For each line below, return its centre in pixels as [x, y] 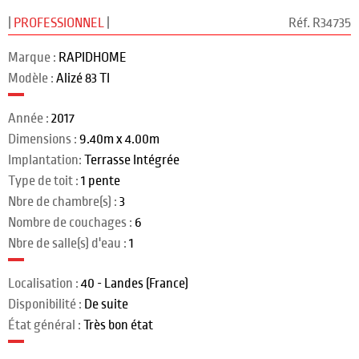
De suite [106, 305]
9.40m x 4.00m [119, 139]
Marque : [33, 58]
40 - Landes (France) [135, 284]
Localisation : [44, 284]
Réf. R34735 [320, 23]
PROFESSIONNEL [60, 23]
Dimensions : [44, 139]
